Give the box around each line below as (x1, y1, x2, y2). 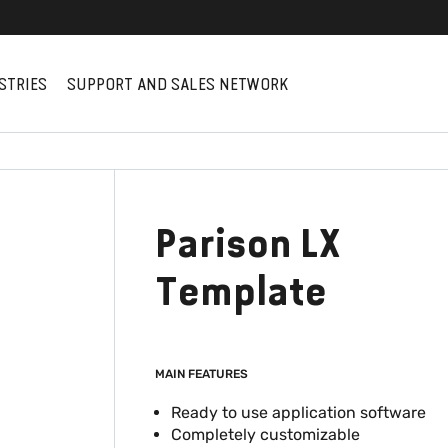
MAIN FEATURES (154, 367, 248, 381)
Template (154, 268, 327, 316)
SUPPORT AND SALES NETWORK (67, 73, 288, 94)
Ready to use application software (170, 403, 426, 422)
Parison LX (154, 220, 340, 268)
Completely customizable (170, 425, 360, 444)
